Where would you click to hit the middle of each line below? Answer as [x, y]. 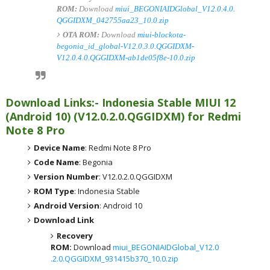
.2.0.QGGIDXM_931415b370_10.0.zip [114, 259]
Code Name [57, 162]
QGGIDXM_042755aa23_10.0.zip [112, 20]
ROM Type [54, 191]
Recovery [74, 236]
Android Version [67, 205]
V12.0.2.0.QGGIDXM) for [142, 116]
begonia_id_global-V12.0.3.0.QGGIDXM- [125, 46]
